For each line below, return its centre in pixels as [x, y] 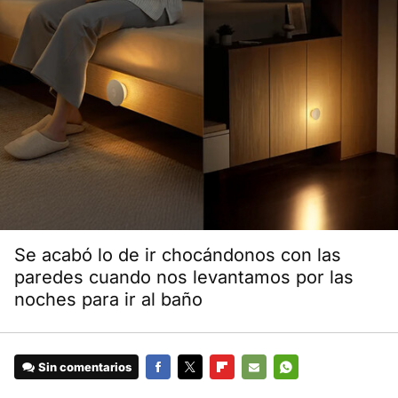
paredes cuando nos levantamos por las [184, 278]
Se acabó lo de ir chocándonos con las [178, 255]
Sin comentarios [85, 367]
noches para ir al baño [108, 300]
